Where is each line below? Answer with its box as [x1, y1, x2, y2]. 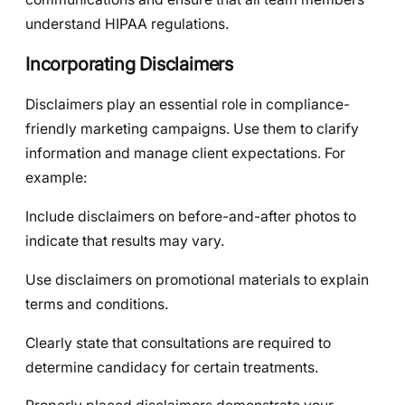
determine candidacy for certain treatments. [25, 358, 318, 376]
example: [25, 169, 87, 187]
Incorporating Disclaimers [25, 52, 233, 76]
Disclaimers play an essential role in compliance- [25, 96, 350, 114]
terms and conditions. [25, 295, 168, 313]
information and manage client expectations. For [25, 145, 345, 163]
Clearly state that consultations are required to [25, 334, 331, 352]
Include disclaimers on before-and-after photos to [25, 208, 356, 226]
